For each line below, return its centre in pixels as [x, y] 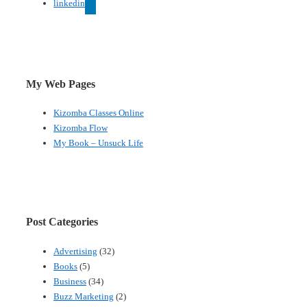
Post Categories [62, 222]
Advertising [75, 251]
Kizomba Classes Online [99, 113]
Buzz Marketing [84, 296]
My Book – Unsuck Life [98, 143]
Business [70, 281]
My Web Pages [61, 84]
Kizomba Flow [81, 128]
